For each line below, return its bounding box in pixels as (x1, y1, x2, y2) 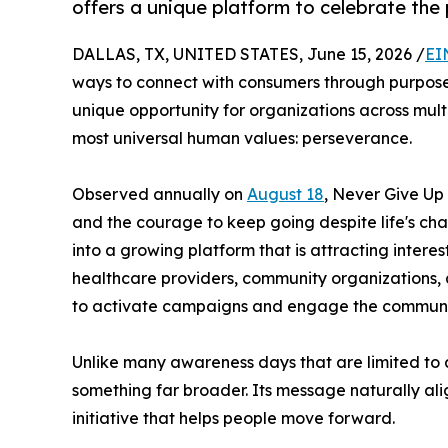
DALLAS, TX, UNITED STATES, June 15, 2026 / (72, 44, 425, 65)
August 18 (247, 184, 324, 205)
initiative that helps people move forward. (72, 408, 395, 429)
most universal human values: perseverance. (72, 128, 412, 149)
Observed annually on (72, 184, 247, 205)
